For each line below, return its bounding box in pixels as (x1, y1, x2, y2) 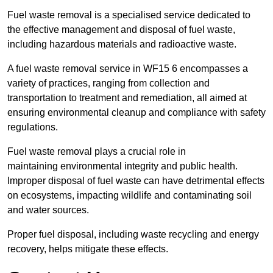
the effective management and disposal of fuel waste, (7, 24, 235, 35)
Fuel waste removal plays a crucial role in (7, 146, 186, 157)
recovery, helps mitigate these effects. (7, 244, 168, 255)
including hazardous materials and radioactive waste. (7, 39, 236, 50)
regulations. (7, 122, 58, 133)
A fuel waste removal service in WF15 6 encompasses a (7, 63, 248, 74)
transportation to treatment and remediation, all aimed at (7, 93, 247, 104)
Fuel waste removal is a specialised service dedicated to (7, 10, 250, 21)
